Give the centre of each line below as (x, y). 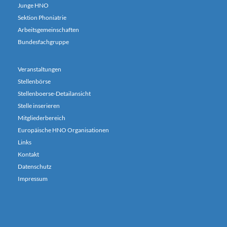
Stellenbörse (34, 81)
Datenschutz (35, 166)
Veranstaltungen (40, 69)
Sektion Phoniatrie (42, 17)
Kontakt (28, 154)
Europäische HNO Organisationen (63, 130)
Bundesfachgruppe (43, 42)
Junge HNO (33, 5)
